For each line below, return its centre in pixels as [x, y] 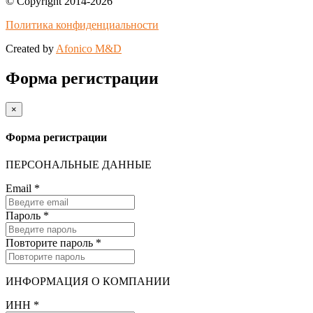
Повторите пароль [51, 243]
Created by [31, 48]
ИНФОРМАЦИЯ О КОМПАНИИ [88, 282]
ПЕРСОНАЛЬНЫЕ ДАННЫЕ [79, 165]
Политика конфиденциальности [82, 24]
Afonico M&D [89, 48]
